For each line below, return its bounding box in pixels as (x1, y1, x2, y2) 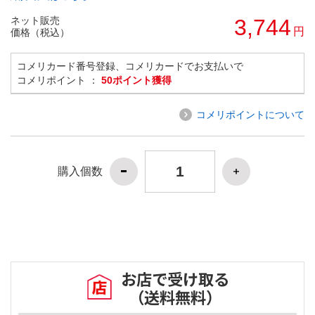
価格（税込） (11, 26, 70, 38)
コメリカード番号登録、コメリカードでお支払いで (17, 60, 243, 72)
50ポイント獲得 (101, 74, 172, 86)
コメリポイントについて (196, 108, 304, 120)
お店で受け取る (121, 267, 229, 290)
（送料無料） (129, 285, 221, 309)
